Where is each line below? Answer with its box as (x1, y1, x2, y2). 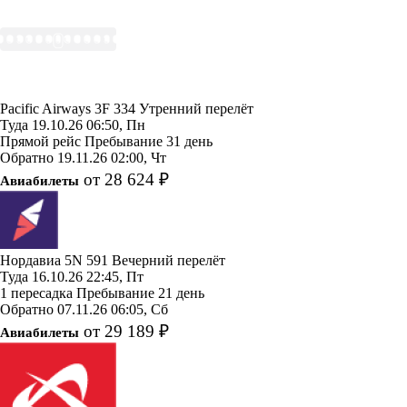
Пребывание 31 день (84, 133, 213, 149)
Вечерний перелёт (112, 252, 225, 268)
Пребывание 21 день (76, 284, 204, 301)
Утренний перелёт (139, 100, 253, 116)
